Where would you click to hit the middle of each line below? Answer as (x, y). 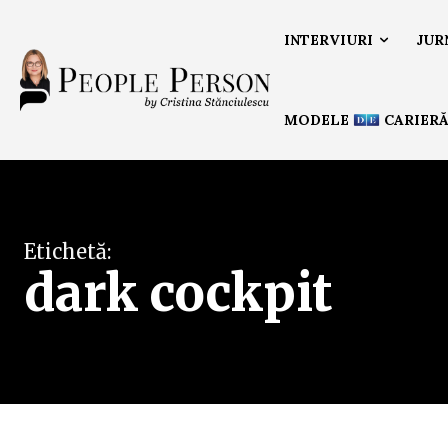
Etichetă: (67, 251)
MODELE (318, 120)
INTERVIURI (328, 40)
